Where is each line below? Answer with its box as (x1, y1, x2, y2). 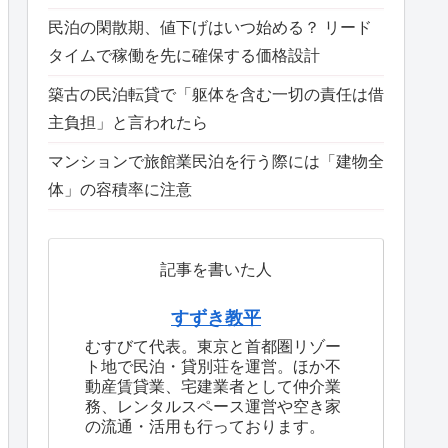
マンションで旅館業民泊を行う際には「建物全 (48, 152, 384, 170)
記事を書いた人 (160, 261, 272, 279)
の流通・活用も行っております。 (85, 418, 325, 436)
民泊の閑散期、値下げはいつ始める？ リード (48, 18, 372, 36)
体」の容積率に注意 (48, 180, 192, 198)
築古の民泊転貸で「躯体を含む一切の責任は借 (48, 85, 384, 103)
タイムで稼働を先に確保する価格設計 (48, 46, 320, 64)
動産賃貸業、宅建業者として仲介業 (85, 378, 341, 396)
